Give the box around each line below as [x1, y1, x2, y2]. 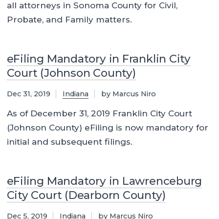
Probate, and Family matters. [6, 15, 132, 25]
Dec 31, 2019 [6, 89, 50, 99]
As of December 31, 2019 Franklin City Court [6, 108, 192, 118]
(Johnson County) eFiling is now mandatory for [6, 122, 208, 132]
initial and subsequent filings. [6, 136, 132, 147]
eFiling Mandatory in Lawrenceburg [6, 174, 202, 188]
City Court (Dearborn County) [6, 188, 166, 202]
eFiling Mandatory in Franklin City [6, 52, 191, 66]
